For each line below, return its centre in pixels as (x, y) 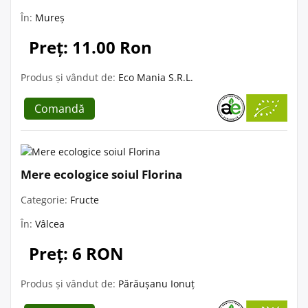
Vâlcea (50, 223)
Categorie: (45, 199)
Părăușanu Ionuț (156, 283)
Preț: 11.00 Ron (90, 47)
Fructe (85, 199)
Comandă (59, 108)
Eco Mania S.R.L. (156, 77)
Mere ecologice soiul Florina (101, 174)
